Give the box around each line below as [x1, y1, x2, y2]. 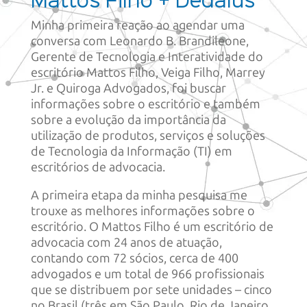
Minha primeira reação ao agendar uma [30, 17, 245, 33]
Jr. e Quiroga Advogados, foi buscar [30, 80, 226, 96]
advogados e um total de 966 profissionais [30, 266, 265, 282]
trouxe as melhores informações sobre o [30, 203, 255, 219]
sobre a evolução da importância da [30, 112, 226, 127]
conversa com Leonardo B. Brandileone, [30, 33, 249, 49]
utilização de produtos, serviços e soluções [30, 127, 265, 143]
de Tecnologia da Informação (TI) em [30, 143, 232, 159]
